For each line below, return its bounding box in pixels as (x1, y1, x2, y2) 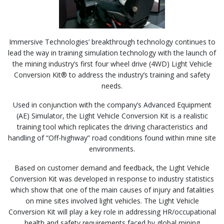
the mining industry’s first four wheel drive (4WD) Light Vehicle (12, 59, 212, 69)
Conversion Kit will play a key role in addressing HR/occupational (8, 207, 216, 217)
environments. (89, 144, 135, 154)
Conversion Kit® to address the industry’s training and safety (14, 70, 210, 80)
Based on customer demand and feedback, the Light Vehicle (14, 163, 209, 173)
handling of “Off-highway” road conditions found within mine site (8, 133, 216, 143)
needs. (101, 81, 122, 91)
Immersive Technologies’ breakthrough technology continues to (8, 37, 215, 47)
